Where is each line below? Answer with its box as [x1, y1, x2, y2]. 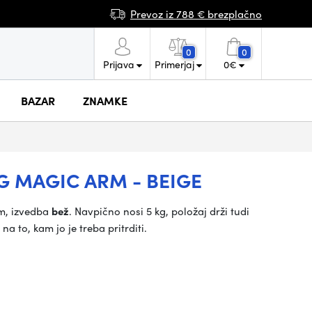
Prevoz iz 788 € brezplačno [130, 6, 262, 22]
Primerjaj [154, 57, 194, 71]
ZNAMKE [83, 92, 127, 109]
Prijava [102, 57, 134, 71]
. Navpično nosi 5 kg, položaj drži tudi [69, 203, 249, 219]
